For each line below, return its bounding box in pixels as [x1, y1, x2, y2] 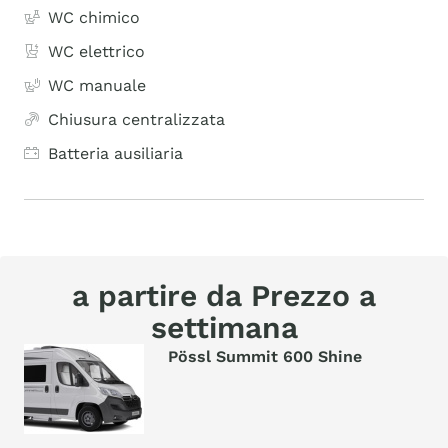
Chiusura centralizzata [48, 110, 225, 129]
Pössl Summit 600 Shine [168, 347, 362, 366]
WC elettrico [48, 42, 145, 61]
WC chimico [48, 8, 140, 27]
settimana [150, 310, 298, 345]
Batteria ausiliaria [48, 144, 183, 163]
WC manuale [48, 76, 146, 95]
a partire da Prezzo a [72, 278, 376, 313]
